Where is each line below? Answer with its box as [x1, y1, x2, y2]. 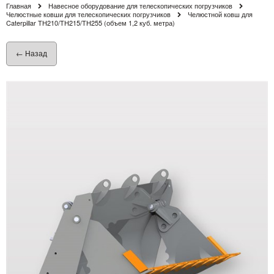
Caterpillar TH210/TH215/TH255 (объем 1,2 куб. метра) [6, 17, 175, 28]
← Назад [16, 47, 47, 58]
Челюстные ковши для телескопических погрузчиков [6, 9, 171, 19]
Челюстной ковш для [187, 9, 253, 19]
